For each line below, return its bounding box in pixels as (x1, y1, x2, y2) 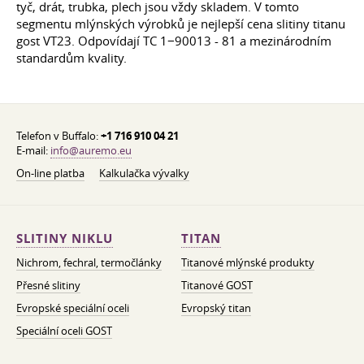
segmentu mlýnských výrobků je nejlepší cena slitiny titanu (16, 15, 345, 32)
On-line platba (16, 166, 84, 180)
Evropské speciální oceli (16, 301, 129, 315)
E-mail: (16, 143, 50, 158)
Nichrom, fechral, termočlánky (16, 255, 162, 270)
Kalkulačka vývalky (99, 166, 189, 180)
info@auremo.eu (50, 143, 132, 158)
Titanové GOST (180, 278, 253, 292)
